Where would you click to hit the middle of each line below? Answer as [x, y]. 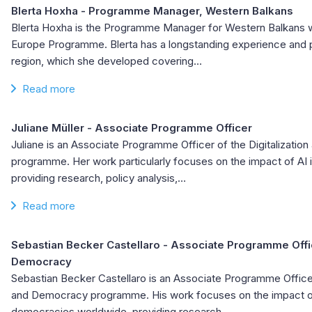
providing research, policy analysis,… [99, 178]
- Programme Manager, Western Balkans [187, 11]
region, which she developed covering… [107, 61]
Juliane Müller [49, 128]
